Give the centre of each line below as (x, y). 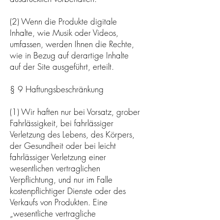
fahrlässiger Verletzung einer (58, 157)
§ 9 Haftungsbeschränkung (57, 89)
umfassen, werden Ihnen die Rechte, (72, 44)
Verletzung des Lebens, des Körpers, (72, 134)
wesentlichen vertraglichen (55, 168)
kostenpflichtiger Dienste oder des (68, 191)
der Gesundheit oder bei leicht (63, 145)
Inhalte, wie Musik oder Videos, (64, 32)
